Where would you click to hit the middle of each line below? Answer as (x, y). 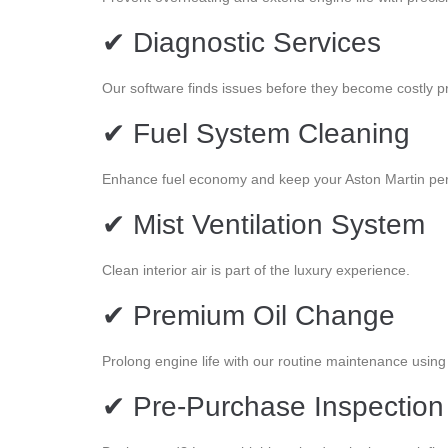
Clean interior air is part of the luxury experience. (256, 269)
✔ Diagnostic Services (241, 42)
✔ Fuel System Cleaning (256, 133)
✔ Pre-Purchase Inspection (273, 406)
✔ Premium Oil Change (248, 315)
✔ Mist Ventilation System (263, 224)
